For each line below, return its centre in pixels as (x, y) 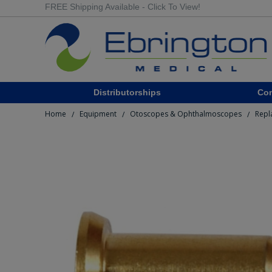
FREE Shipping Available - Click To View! (123, 7)
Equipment (98, 114)
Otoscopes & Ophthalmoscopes (186, 114)
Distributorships (127, 92)
